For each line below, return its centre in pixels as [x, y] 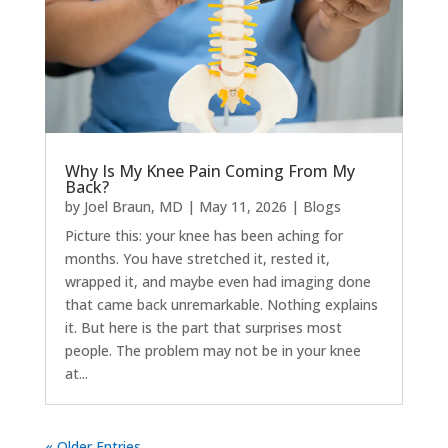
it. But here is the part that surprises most [203, 327]
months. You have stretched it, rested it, [197, 258]
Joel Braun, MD [133, 206]
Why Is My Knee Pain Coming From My [209, 170]
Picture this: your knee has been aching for [203, 235]
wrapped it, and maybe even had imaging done [217, 281]
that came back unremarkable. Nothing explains [221, 304]
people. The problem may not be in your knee [212, 350]
